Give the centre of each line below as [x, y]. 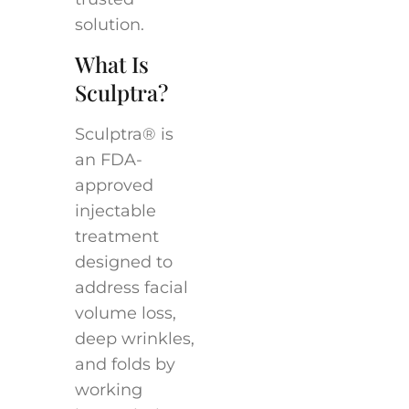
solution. [109, 25]
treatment [116, 237]
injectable [115, 211]
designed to [123, 262]
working [108, 390]
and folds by [125, 365]
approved [114, 186]
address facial [131, 288]
